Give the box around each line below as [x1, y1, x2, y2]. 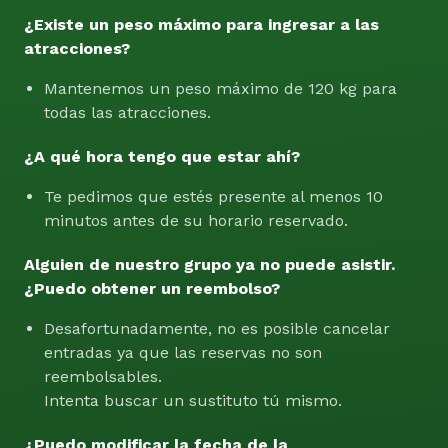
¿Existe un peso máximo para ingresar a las [24, 15, 379, 35]
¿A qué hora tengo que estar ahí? [24, 147, 300, 167]
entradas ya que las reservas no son [44, 343, 322, 363]
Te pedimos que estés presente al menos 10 [44, 187, 383, 207]
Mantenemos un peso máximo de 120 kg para [44, 79, 397, 99]
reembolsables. [44, 367, 162, 387]
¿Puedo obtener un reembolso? [24, 279, 280, 299]
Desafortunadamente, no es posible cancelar [44, 319, 390, 339]
